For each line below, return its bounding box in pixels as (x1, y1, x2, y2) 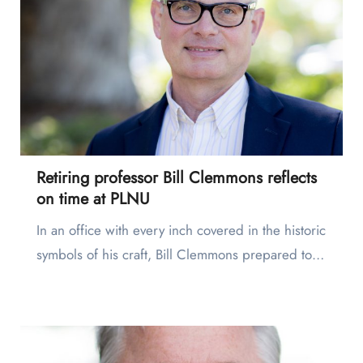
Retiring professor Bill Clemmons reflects (36, 166, 317, 190)
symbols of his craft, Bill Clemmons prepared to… (36, 245, 324, 265)
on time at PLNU (36, 187, 150, 211)
